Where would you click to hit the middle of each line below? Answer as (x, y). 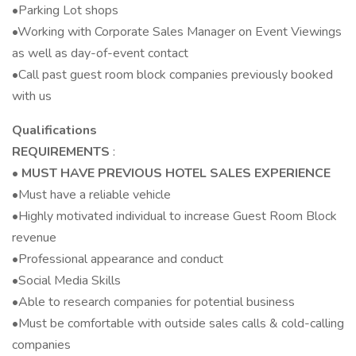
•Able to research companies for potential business (153, 302)
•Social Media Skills (66, 281)
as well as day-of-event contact (100, 53)
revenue (34, 238)
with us (32, 96)
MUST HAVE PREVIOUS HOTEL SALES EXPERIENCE (174, 173)
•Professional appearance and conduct (118, 259)
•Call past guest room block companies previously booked (172, 75)
